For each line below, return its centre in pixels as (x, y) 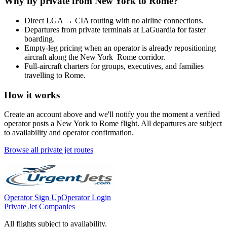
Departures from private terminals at (83, 29)
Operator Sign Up (33, 198)
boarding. (40, 39)
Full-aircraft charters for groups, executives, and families (114, 66)
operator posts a (30, 124)
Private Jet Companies (40, 207)
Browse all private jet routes (49, 150)
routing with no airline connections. (146, 20)
